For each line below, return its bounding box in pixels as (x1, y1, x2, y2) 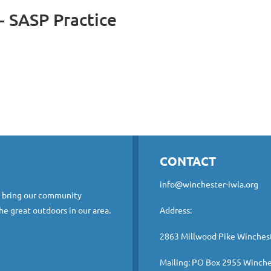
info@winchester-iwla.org (160, 178, 258, 189)
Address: (160, 204, 192, 215)
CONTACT (160, 153, 216, 169)
